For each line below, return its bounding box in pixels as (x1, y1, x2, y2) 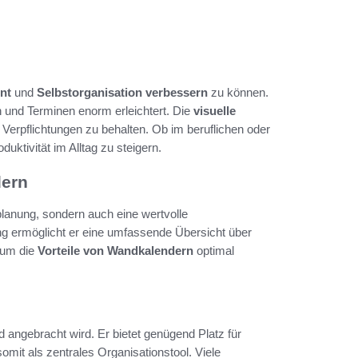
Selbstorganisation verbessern (37, 85, 208, 99)
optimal (193, 243, 234, 257)
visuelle (193, 103, 236, 117)
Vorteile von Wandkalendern (38, 243, 193, 257)
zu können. (208, 85, 268, 99)
